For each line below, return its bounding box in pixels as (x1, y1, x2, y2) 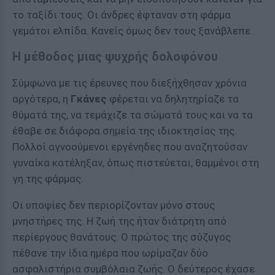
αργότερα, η (12, 93, 71, 105)
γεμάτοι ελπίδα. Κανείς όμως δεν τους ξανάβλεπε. (12, 25, 253, 37)
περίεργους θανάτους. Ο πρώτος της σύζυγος (12, 231, 231, 243)
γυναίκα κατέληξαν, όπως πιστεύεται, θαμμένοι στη (12, 157, 259, 169)
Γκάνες (71, 93, 107, 105)
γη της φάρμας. (12, 172, 83, 185)
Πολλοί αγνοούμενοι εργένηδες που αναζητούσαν (12, 141, 247, 153)
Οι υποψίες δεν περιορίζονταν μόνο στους (12, 199, 215, 211)
